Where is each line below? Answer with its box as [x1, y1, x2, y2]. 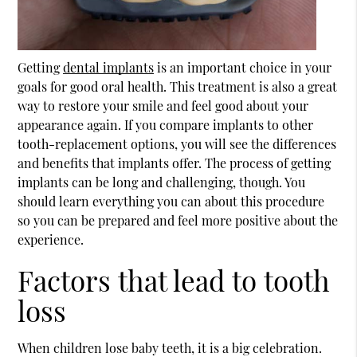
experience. [18, 230, 84, 248]
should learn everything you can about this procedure [18, 192, 325, 210]
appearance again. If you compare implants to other [18, 116, 314, 133]
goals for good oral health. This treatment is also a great [18, 77, 338, 95]
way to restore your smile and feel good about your [18, 96, 309, 114]
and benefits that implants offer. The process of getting [18, 154, 331, 171]
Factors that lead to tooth [18, 261, 331, 299]
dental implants [63, 58, 155, 76]
